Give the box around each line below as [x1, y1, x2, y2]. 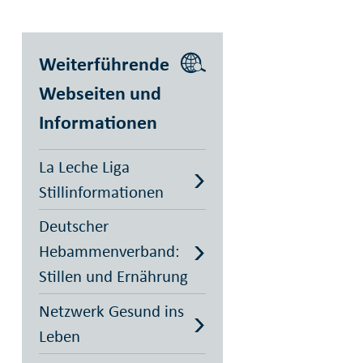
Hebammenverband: [38, 241, 180, 262]
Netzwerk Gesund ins [38, 300, 184, 322]
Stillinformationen [38, 181, 164, 203]
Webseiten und [38, 80, 161, 105]
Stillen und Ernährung [38, 266, 188, 287]
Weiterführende [38, 51, 169, 75]
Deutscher [38, 216, 109, 237]
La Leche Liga [38, 156, 130, 177]
